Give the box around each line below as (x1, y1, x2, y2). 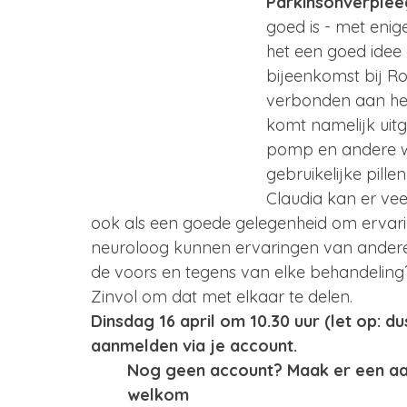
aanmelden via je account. (91, 335, 302, 356)
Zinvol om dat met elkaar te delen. (91, 286, 366, 307)
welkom (127, 384, 189, 405)
